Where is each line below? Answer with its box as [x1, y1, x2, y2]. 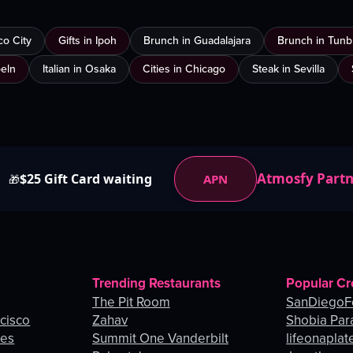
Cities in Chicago [143, 61, 225, 78]
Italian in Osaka [43, 61, 116, 78]
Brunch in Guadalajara [143, 32, 251, 50]
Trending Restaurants [91, 273, 221, 294]
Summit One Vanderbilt [91, 329, 229, 349]
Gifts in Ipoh [58, 32, 117, 50]
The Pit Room [91, 292, 170, 313]
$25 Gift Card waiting [20, 170, 152, 188]
